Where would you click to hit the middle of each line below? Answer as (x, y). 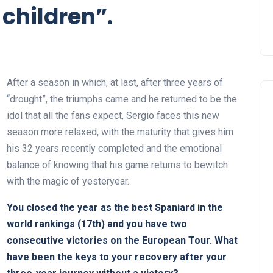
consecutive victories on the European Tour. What (122, 241)
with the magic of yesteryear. (68, 182)
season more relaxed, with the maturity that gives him (120, 132)
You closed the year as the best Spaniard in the (115, 208)
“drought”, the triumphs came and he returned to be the (122, 99)
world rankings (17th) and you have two (97, 224)
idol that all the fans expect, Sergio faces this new (113, 116)
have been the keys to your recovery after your (117, 257)
